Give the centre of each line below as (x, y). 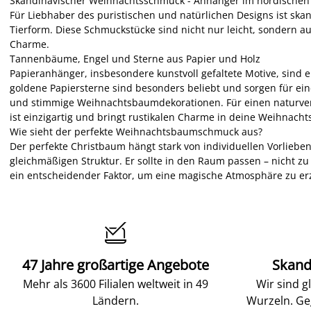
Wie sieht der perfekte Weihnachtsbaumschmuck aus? (136, 132)
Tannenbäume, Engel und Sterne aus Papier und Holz (135, 59)
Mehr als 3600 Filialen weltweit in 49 (116, 284)
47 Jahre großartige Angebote (116, 265)
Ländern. (116, 301)
